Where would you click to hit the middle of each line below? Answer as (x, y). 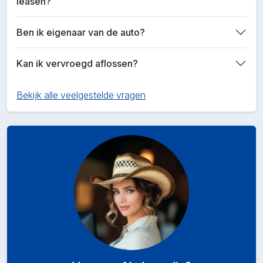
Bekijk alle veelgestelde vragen (81, 95)
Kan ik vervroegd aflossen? (77, 63)
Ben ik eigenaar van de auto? (81, 32)
